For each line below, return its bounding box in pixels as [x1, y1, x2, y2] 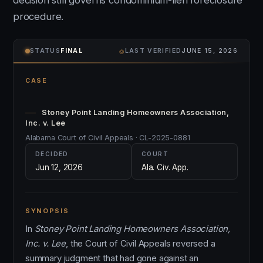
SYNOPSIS [25, 207, 69, 215]
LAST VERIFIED [124, 47, 182, 55]
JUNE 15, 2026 [181, 47, 238, 55]
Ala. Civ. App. [141, 163, 188, 172]
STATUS [30, 47, 61, 55]
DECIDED [35, 150, 69, 157]
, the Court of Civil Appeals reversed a [66, 238, 215, 249]
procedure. [13, 11, 64, 22]
